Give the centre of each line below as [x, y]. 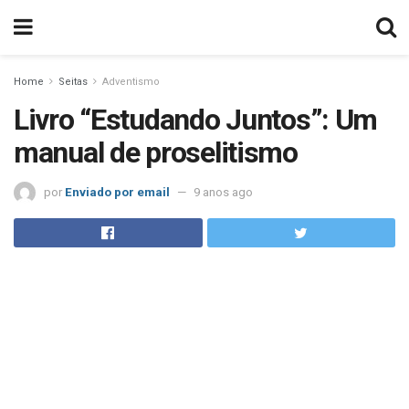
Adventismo [131, 82]
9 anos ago [223, 192]
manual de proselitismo [156, 152]
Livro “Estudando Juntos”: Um [196, 120]
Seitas [73, 82]
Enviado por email [117, 192]
